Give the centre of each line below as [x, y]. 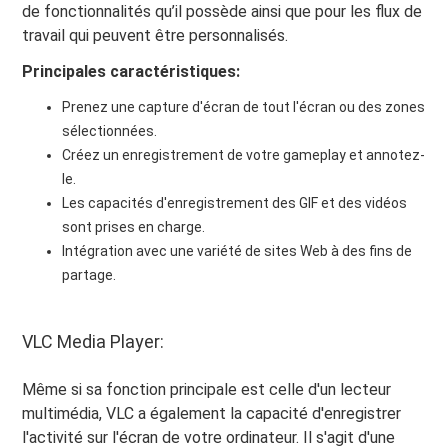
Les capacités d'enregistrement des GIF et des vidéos [235, 202]
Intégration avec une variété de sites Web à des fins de [237, 250]
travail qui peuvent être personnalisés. [155, 35]
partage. [89, 274]
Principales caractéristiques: [131, 71]
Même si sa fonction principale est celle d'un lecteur [207, 389]
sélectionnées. [110, 130]
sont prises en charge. [134, 226]
